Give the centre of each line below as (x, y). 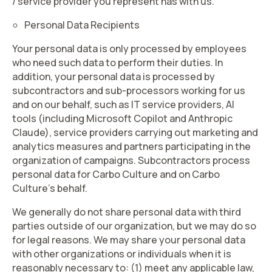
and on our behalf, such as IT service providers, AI (123, 104)
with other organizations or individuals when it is (122, 254)
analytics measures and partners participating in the (131, 146)
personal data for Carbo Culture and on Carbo (116, 174)
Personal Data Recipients (82, 25)
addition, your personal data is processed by (114, 76)
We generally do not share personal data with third (127, 212)
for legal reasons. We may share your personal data (129, 240)
